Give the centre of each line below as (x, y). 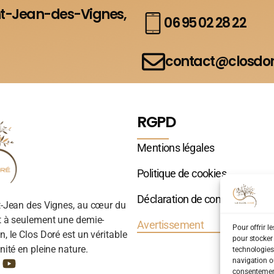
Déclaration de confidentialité (202, 199)
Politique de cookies (182, 173)
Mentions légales (176, 147)
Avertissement (171, 224)
